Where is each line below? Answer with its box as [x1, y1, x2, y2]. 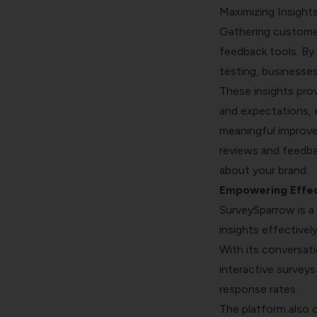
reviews [219, 144, 258, 158]
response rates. [219, 282, 298, 296]
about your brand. [219, 163, 309, 178]
